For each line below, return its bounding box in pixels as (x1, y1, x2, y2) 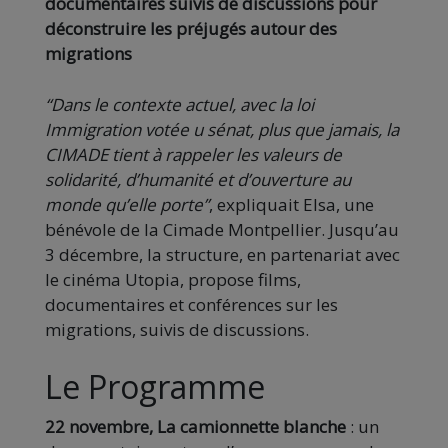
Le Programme (45, 364, 265, 408)
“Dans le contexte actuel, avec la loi (45, 92, 314, 116)
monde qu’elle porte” (45, 192, 209, 216)
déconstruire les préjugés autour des (45, 16, 337, 40)
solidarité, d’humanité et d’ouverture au (45, 167, 351, 191)
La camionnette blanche (157, 414, 350, 438)
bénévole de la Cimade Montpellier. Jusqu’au (45, 217, 399, 241)
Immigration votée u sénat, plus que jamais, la (45, 117, 399, 141)
